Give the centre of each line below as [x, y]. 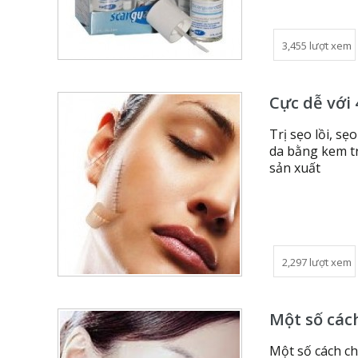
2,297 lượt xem [317, 262]
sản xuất [295, 168]
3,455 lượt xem [317, 46]
